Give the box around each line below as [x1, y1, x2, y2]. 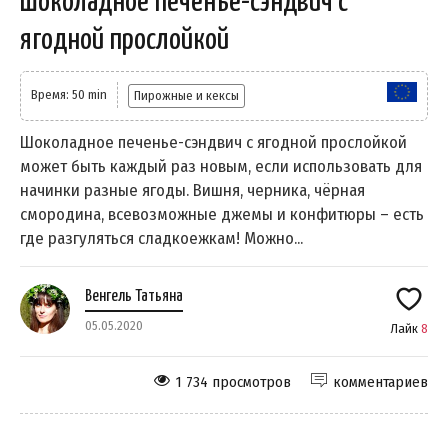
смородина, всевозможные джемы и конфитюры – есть [20, 203, 424, 225]
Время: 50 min [31, 86, 107, 102]
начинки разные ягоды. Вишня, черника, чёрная [20, 179, 365, 201]
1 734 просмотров [176, 372, 291, 391]
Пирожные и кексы [134, 87, 239, 103]
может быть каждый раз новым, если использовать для [20, 155, 422, 177]
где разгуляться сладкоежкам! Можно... [20, 227, 303, 249]
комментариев [333, 372, 428, 391]
